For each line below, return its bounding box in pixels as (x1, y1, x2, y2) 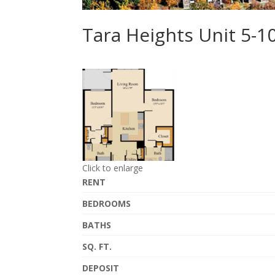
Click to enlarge (82, 162, 144, 174)
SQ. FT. (82, 241, 112, 253)
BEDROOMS (82, 198, 131, 210)
